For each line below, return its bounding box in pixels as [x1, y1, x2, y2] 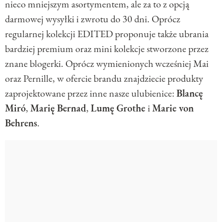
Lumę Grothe [91, 102, 148, 115]
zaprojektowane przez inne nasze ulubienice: [5, 87, 176, 100]
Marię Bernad [30, 102, 86, 115]
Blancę [176, 87, 203, 100]
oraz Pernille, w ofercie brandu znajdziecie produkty [5, 72, 203, 85]
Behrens [5, 116, 37, 130]
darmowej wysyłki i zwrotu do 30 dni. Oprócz [5, 12, 180, 26]
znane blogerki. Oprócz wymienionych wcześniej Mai [5, 57, 209, 70]
